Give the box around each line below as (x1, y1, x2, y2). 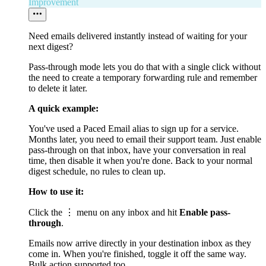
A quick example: (28, 103, 99, 113)
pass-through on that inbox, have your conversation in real (28, 144, 246, 155)
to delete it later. (28, 83, 87, 93)
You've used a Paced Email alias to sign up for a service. (28, 123, 239, 134)
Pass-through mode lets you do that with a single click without (28, 61, 261, 72)
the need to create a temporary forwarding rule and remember (28, 72, 257, 83)
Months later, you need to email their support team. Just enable (28, 134, 261, 144)
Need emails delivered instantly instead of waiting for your (28, 30, 247, 41)
